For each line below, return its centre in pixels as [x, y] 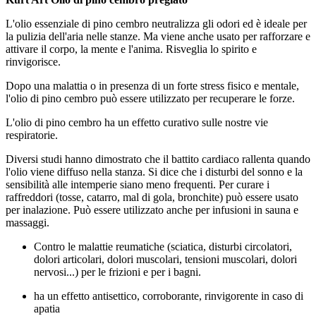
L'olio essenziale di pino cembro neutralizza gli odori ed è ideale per [156, 23]
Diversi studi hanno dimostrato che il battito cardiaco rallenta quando [158, 159]
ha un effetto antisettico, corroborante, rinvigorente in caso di [169, 296]
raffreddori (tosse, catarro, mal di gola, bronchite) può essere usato [152, 197]
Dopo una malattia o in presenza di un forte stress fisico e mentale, [152, 85]
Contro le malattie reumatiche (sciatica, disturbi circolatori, [163, 246]
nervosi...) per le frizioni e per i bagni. [117, 272]
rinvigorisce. [35, 61]
